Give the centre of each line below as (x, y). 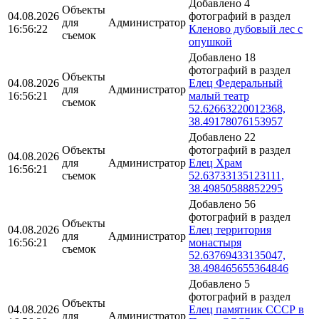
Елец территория (230, 229)
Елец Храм (215, 162)
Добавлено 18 (222, 57)
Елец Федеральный (236, 83)
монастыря (215, 242)
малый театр (219, 95)
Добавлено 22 (222, 137)
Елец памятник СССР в (246, 309)
